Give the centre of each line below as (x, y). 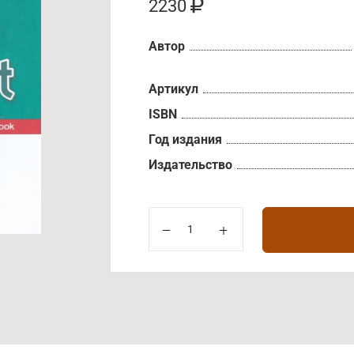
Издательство (190, 165)
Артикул (173, 89)
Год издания (185, 139)
